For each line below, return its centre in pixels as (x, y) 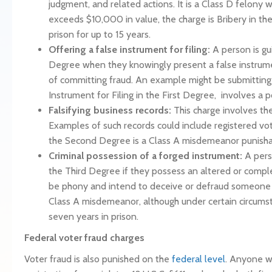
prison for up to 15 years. (100, 34)
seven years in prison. (93, 216)
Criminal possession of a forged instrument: (147, 156)
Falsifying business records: (111, 110)
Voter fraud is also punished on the (98, 259)
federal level (199, 259)
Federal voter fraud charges (84, 238)
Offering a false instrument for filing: (129, 49)
